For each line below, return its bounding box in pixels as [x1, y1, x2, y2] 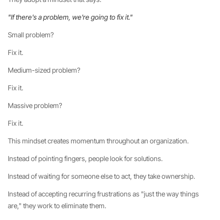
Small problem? [8, 30, 54, 39]
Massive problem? [8, 101, 62, 110]
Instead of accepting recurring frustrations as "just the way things [8, 190, 199, 198]
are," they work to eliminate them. [8, 201, 106, 210]
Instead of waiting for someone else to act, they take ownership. [8, 172, 195, 180]
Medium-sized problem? [8, 66, 80, 74]
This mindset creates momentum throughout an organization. [8, 137, 189, 145]
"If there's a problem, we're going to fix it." [8, 13, 133, 21]
